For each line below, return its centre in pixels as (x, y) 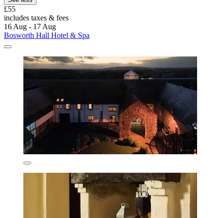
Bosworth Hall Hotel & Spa (47, 36)
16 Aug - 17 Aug (30, 27)
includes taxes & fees (36, 18)
